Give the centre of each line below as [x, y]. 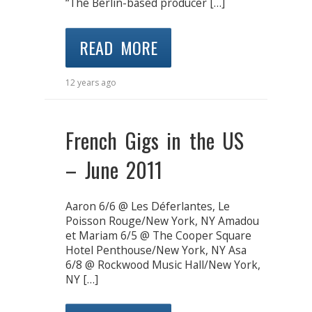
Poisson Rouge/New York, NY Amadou [162, 220]
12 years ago [91, 82]
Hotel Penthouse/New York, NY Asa [156, 250]
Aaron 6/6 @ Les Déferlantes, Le [148, 206]
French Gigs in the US [155, 140]
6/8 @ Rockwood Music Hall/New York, [163, 264]
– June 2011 [114, 169]
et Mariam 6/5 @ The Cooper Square [158, 235]
